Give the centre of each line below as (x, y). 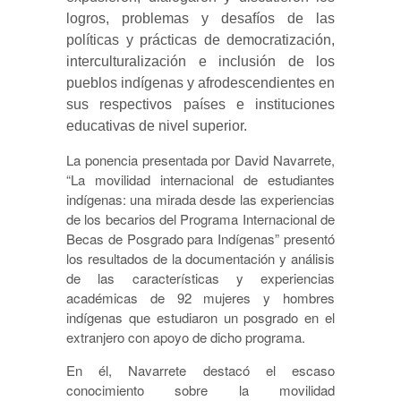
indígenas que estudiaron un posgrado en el (200, 318)
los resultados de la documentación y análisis (200, 259)
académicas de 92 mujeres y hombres (200, 298)
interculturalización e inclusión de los (200, 62)
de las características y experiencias (200, 278)
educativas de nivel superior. (158, 126)
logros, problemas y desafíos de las (200, 19)
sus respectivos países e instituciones (200, 105)
